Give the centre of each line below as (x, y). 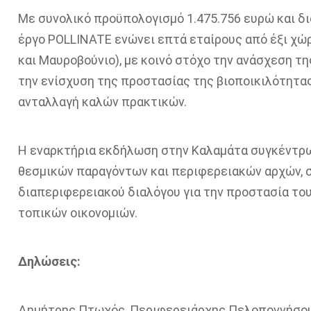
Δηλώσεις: (49, 262)
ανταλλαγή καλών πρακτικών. (102, 102)
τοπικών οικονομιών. (77, 213)
